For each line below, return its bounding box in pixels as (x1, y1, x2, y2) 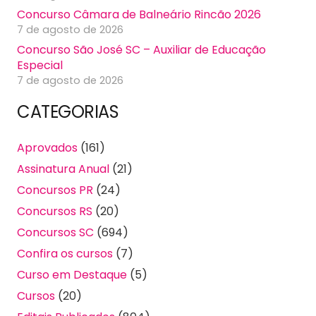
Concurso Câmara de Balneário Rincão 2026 (17, 6, 261, 23)
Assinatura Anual (17, 161, 109, 178)
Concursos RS (17, 203, 92, 220)
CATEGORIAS (17, 100, 119, 124)
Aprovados (17, 140, 78, 157)
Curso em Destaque (17, 267, 127, 284)
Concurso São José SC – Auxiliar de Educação (17, 41, 266, 58)
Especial (17, 56, 63, 73)
